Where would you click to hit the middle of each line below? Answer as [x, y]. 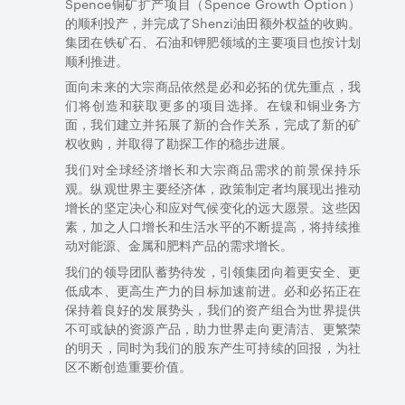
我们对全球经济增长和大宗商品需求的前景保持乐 [213, 170]
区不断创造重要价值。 [128, 367]
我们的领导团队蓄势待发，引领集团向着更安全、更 [213, 272]
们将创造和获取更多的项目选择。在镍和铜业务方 [213, 105]
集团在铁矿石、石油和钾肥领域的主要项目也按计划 [213, 41]
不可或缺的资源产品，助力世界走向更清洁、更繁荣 [213, 329]
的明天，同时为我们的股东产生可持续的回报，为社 [213, 348]
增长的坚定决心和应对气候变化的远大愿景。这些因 [213, 207]
